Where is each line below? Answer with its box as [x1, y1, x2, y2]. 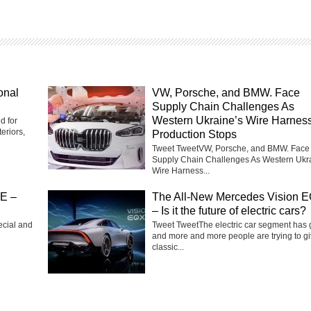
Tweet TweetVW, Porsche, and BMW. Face [152, 143, 310, 153]
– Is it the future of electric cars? [152, 204, 306, 217]
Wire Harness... [152, 165, 210, 176]
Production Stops [152, 128, 237, 140]
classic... [152, 242, 184, 252]
